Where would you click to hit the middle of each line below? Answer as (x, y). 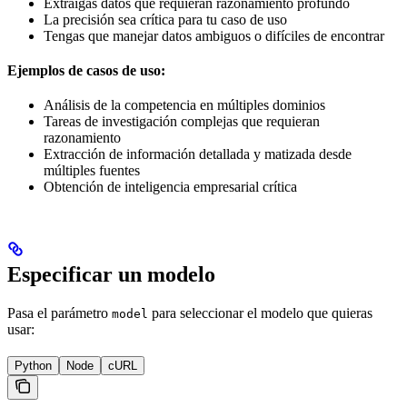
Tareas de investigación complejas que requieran (182, 122)
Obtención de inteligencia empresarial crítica (170, 187)
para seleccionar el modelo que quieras (260, 313)
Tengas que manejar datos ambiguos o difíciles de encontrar (214, 36)
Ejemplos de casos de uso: (86, 71)
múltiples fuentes (92, 171)
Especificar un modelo (111, 275)
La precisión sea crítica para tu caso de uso (165, 20)
